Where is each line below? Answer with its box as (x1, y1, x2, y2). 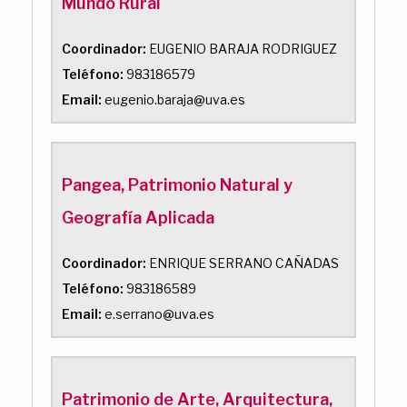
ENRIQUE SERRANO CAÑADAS (146, 254, 339, 271)
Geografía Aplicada (62, 207, 214, 227)
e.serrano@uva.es (102, 305, 214, 322)
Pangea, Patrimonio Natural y (62, 174, 293, 194)
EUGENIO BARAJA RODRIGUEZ (146, 40, 337, 56)
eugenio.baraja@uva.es (102, 91, 245, 107)
